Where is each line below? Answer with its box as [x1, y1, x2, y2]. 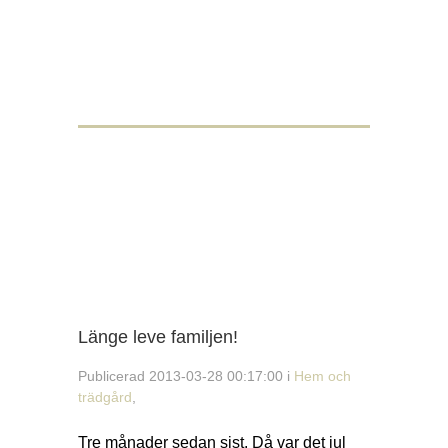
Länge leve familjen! [78, 327, 238, 347]
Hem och [294, 368, 351, 385]
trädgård [78, 389, 132, 406]
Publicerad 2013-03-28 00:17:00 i [78, 368, 294, 385]
